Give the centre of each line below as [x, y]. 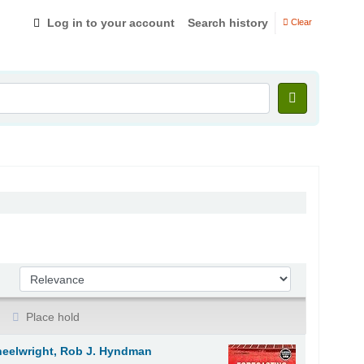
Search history [228, 22]
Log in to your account [111, 22]
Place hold [52, 316]
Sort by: [41, 274]
